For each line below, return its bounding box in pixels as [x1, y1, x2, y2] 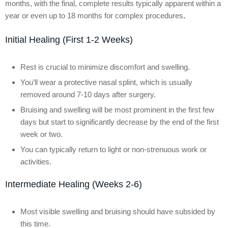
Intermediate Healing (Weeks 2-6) [5, 179, 142, 189]
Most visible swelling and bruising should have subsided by [20, 207, 215, 216]
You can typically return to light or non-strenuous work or [20, 145, 207, 154]
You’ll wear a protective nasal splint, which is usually [20, 77, 192, 87]
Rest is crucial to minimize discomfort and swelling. [20, 62, 192, 71]
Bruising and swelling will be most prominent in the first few [20, 105, 214, 114]
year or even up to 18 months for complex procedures [5, 11, 183, 20]
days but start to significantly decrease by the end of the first [20, 117, 219, 126]
